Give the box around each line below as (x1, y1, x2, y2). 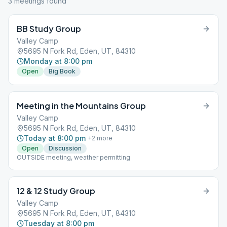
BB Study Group (17, 23, 81, 34)
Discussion (49, 144, 82, 152)
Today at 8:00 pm (24, 134, 86, 142)
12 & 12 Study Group (17, 185, 95, 196)
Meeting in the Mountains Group (17, 100, 146, 111)
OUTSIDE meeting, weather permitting (17, 154, 130, 161)
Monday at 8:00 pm (24, 57, 92, 65)
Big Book (49, 67, 75, 75)
